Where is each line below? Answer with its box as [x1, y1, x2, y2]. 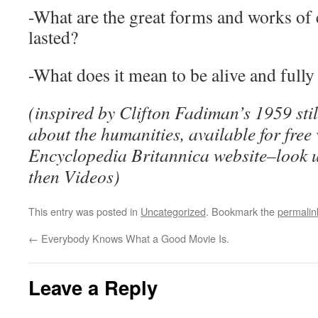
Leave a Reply [28, 273, 158, 301]
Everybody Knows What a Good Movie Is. [38, 231, 229, 246]
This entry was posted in [28, 204, 141, 219]
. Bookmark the [206, 204, 278, 219]
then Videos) [28, 164, 120, 188]
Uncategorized [141, 204, 206, 219]
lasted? [28, 25, 78, 49]
